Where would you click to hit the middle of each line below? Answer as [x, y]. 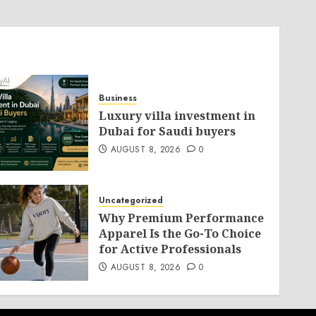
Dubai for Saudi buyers [168, 131]
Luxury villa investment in [177, 116]
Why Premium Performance [182, 218]
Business [118, 98]
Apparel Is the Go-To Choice [180, 233]
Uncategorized [131, 200]
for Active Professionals [170, 249]
